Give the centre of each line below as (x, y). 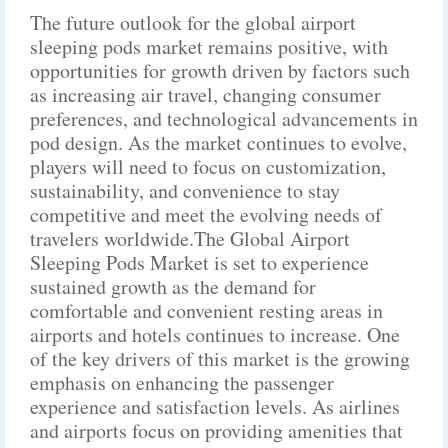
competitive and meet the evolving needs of (206, 214)
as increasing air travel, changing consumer (205, 94)
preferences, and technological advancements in (224, 118)
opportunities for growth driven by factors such (220, 70)
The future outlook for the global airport (193, 22)
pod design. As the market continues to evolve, (218, 142)
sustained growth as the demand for (173, 286)
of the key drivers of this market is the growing (220, 358)
